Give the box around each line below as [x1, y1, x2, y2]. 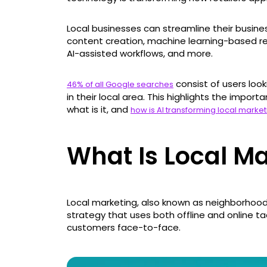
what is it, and [67, 103, 131, 116]
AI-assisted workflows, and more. [67, 46, 215, 60]
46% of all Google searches [67, 78, 173, 90]
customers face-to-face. [67, 221, 181, 234]
